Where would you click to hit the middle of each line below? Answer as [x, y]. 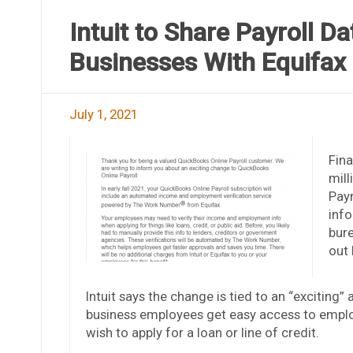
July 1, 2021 [103, 114]
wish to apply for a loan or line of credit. [202, 332]
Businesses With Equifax [207, 62]
